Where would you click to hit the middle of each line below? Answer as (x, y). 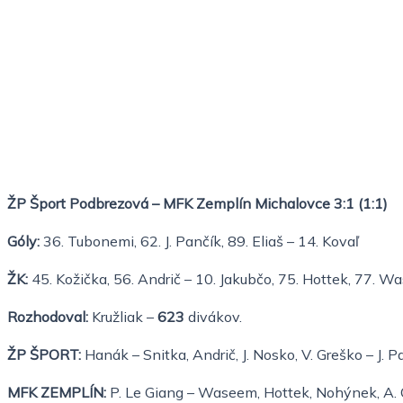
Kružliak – (123, 316)
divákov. (213, 316)
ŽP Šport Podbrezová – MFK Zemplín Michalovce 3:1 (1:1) (197, 203)
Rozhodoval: (48, 316)
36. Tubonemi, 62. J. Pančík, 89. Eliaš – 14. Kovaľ (199, 241)
